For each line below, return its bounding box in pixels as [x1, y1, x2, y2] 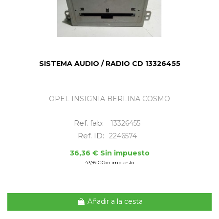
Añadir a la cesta [87, 197, 143, 206]
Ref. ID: [77, 131, 104, 140]
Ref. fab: [74, 118, 106, 128]
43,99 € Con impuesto [85, 159, 134, 165]
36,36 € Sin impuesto [69, 148, 150, 157]
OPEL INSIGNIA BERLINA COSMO [49, 94, 170, 103]
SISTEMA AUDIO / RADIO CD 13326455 [39, 59, 180, 68]
